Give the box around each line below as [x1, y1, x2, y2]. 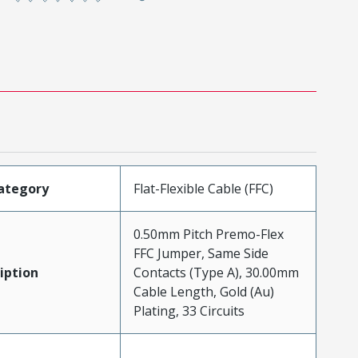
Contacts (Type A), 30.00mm [133, 263, 299, 281]
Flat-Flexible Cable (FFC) [133, 179, 273, 197]
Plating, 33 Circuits [133, 301, 245, 320]
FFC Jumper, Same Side [133, 244, 268, 262]
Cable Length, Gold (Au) [133, 282, 274, 300]
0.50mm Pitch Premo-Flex [133, 225, 284, 243]
